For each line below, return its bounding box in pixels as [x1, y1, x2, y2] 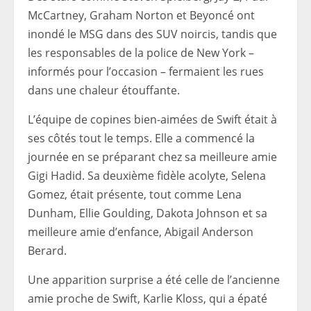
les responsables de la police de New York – [28, 44, 254, 60]
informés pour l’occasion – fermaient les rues [28, 63, 264, 79]
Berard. [28, 242, 67, 258]
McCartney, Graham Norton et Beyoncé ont [28, 7, 255, 23]
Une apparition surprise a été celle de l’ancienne [28, 271, 280, 287]
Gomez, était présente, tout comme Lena [28, 186, 242, 202]
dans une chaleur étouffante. [28, 82, 180, 98]
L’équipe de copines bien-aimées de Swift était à [28, 111, 277, 127]
